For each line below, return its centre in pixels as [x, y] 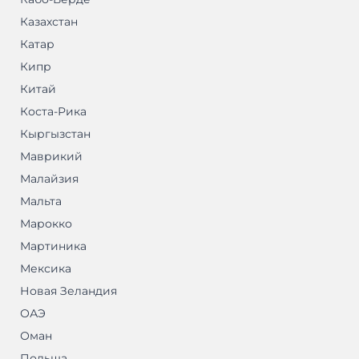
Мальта [41, 202]
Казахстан [49, 22]
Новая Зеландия [69, 291]
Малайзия [49, 179]
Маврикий [51, 157]
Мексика [46, 269]
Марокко [46, 224]
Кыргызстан [55, 134]
